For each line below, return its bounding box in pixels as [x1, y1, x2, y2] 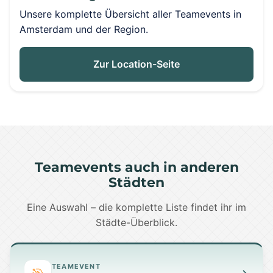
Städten [108, 174, 165, 190]
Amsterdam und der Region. [19, 23, 148, 35]
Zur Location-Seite [93, 58, 180, 70]
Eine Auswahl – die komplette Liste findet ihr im [27, 201, 246, 213]
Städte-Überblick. [96, 216, 177, 229]
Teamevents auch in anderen [34, 159, 239, 175]
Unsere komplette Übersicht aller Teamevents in [19, 8, 241, 20]
